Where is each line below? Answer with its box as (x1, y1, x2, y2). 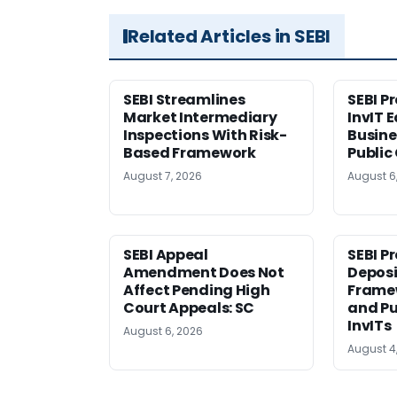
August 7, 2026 (123, 167, 202, 183)
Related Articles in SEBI (128, 23, 331, 49)
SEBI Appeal (123, 244, 208, 265)
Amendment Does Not (123, 261, 284, 283)
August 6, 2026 (123, 323, 203, 339)
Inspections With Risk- (123, 124, 287, 145)
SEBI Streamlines (123, 89, 245, 110)
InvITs (347, 315, 392, 336)
